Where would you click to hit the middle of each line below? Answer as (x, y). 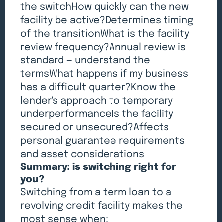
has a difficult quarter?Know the (98, 88)
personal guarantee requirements (103, 141)
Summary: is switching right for (99, 167)
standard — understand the (85, 61)
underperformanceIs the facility (97, 114)
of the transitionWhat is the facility (105, 34)
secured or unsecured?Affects (95, 128)
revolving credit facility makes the (102, 206)
